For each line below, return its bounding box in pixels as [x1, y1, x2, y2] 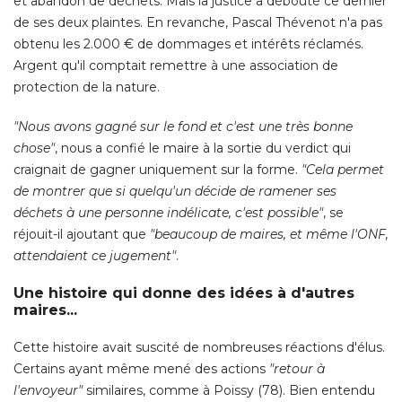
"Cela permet [301, 162, 384, 179]
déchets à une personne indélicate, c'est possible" [13, 205, 323, 222]
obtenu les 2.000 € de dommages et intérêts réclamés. [13, 36, 363, 53]
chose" [13, 140, 55, 157]
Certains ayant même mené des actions [13, 361, 269, 378]
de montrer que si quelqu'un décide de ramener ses [13, 183, 336, 200]
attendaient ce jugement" [13, 248, 176, 265]
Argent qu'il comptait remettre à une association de [13, 57, 338, 74]
